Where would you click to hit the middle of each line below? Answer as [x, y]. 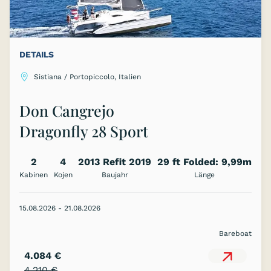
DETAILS [37, 55]
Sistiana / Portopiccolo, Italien [87, 77]
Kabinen [34, 175]
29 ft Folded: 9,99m [204, 162]
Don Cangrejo [67, 111]
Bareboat [235, 234]
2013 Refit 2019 [115, 162]
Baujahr [115, 175]
